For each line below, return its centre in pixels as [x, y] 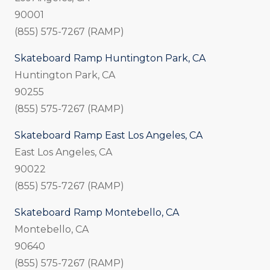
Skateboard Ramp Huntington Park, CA [110, 58]
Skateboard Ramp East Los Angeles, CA [108, 136]
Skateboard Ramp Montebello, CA [97, 213]
